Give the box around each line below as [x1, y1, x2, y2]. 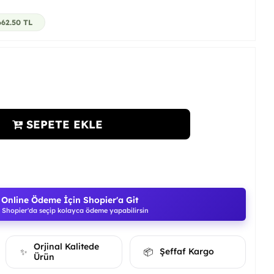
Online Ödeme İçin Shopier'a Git [1, 194, 139, 206]
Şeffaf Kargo [159, 246, 214, 257]
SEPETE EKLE [23, 117, 103, 131]
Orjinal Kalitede [34, 240, 100, 252]
